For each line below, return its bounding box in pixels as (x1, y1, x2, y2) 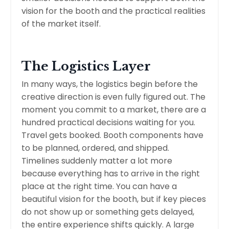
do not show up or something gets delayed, (21, 205, 194, 218)
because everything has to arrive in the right (21, 167, 200, 179)
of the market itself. (21, 17, 101, 30)
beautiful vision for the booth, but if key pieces (21, 193, 206, 205)
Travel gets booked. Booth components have (21, 129, 203, 141)
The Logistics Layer (21, 58, 151, 74)
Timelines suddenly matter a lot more (21, 154, 172, 167)
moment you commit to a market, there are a (21, 103, 206, 116)
